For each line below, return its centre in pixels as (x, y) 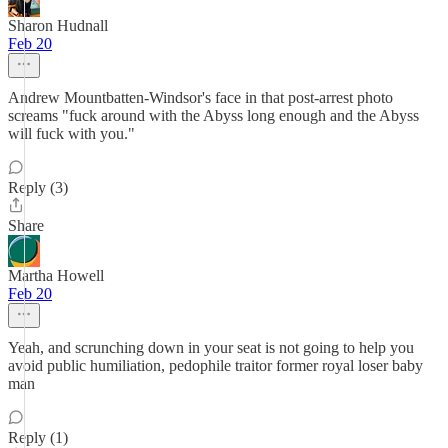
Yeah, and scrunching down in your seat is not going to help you (211, 347)
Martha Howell (56, 275)
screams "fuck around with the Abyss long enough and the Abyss (213, 115)
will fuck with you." (71, 133)
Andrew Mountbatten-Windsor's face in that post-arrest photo (200, 97)
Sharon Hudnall (58, 25)
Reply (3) (38, 187)
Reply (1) (38, 437)
